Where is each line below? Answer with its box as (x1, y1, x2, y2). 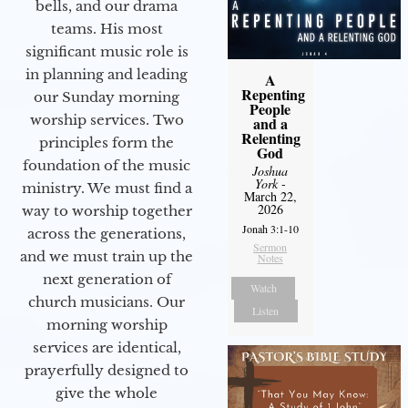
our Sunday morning (34, 88, 179, 107)
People (250, 98, 291, 120)
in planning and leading (25, 66, 188, 84)
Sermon (253, 240, 288, 255)
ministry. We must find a (21, 179, 192, 198)
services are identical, (32, 339, 181, 357)
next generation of (42, 270, 171, 289)
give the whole (56, 384, 158, 403)
